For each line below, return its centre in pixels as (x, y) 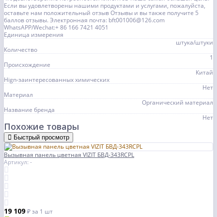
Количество (21, 50)
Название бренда (29, 110)
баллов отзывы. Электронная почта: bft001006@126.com (84, 20)
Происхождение (27, 65)
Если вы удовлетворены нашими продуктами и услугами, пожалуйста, (105, 6)
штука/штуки (194, 43)
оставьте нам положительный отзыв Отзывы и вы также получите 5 (101, 13)
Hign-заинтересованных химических (57, 80)
